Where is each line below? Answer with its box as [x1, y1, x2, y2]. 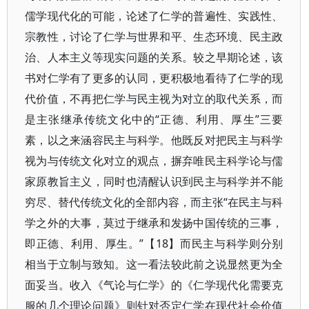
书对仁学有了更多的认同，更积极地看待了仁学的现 [25, 70, 283, 86]
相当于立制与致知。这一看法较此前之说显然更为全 [25, 257, 283, 272]
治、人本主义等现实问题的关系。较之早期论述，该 [25, 50, 283, 65]
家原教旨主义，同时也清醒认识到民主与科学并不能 [25, 174, 283, 189]
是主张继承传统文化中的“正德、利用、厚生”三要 [25, 112, 283, 127]
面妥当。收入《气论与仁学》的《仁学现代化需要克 [25, 277, 283, 292]
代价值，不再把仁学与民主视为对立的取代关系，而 [25, 91, 283, 106]
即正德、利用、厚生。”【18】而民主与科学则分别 [25, 236, 283, 251]
